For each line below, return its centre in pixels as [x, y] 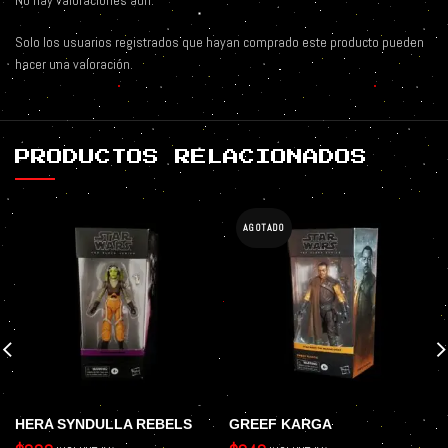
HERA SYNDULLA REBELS [103, 424]
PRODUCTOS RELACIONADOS [191, 157]
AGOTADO [264, 227]
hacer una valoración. [74, 64]
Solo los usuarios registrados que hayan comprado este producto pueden [219, 42]
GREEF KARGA [280, 424]
